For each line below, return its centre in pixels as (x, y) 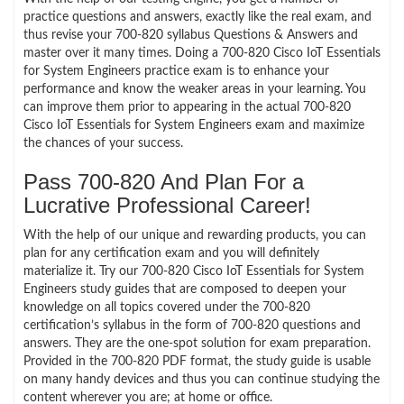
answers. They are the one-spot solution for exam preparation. (197, 343)
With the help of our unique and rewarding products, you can (195, 235)
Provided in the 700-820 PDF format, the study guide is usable (197, 361)
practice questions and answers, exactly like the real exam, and (197, 17)
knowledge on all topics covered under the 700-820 (167, 307)
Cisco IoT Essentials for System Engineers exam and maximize (194, 125)
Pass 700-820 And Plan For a (164, 181)
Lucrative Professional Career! (167, 205)
